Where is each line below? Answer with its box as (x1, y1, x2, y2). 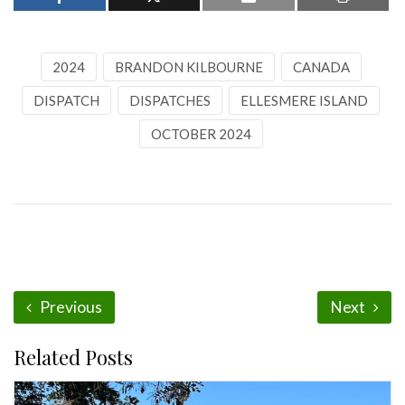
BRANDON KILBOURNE (114, 59, 263, 75)
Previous (37, 297, 102, 316)
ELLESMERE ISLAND (240, 92, 368, 108)
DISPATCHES (129, 92, 211, 108)
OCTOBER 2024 (150, 126, 251, 142)
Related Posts (14, 344, 133, 371)
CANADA (292, 59, 350, 75)
